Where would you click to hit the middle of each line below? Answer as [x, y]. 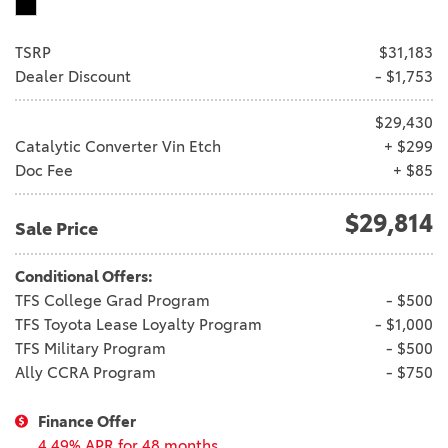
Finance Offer [87, 421]
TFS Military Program [90, 348]
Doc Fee [44, 170]
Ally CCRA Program [85, 372]
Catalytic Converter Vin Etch [118, 146]
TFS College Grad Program [112, 300]
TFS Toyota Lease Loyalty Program [138, 324]
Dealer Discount [73, 76]
